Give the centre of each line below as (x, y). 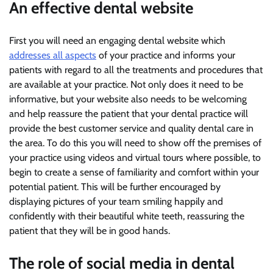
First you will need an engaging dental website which (117, 40)
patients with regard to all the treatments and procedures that (136, 69)
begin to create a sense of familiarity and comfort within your (134, 172)
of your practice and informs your (166, 55)
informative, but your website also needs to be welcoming (128, 99)
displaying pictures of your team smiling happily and (116, 201)
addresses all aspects (53, 55)
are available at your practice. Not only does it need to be (126, 84)
